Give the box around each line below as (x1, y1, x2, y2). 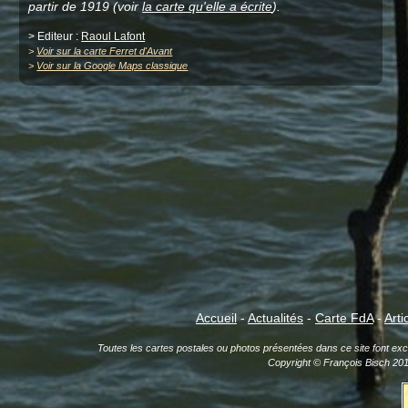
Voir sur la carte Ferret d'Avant (36, 45, 173, 56)
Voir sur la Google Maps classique (36, 59, 189, 71)
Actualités (248, 311, 303, 326)
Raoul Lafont (81, 29, 146, 43)
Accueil (196, 311, 237, 326)
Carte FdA (315, 311, 373, 326)
